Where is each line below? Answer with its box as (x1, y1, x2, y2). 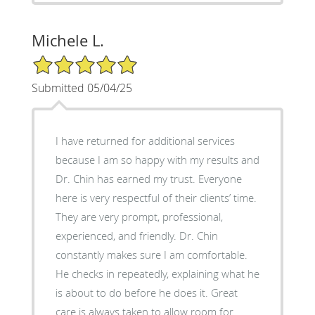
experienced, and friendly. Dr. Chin (55, 228, 218, 243)
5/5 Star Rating (31, 53, 101, 67)
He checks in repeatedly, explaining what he (55, 266, 259, 281)
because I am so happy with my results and (55, 152, 259, 167)
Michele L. (31, 30, 104, 51)
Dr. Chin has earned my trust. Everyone (55, 171, 242, 186)
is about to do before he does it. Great (55, 285, 238, 300)
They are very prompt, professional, (55, 209, 223, 224)
